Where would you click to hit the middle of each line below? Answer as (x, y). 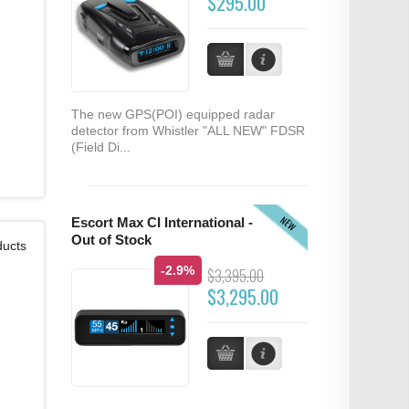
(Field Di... (100, 147)
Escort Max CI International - (162, 223)
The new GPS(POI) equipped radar (173, 115)
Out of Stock (111, 241)
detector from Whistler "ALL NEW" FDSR (188, 131)
